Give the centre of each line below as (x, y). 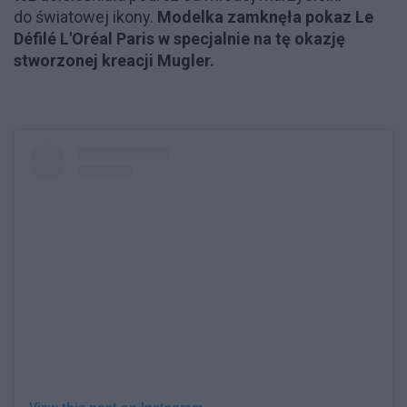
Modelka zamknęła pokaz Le (265, 16)
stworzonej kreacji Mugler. (114, 60)
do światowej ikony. (85, 16)
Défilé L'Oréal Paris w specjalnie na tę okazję (179, 38)
